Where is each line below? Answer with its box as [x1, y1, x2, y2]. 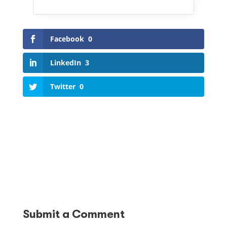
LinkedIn [50, 57, 81, 67]
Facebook [50, 33, 84, 44]
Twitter [50, 81, 75, 91]
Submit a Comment [22, 207, 125, 220]
